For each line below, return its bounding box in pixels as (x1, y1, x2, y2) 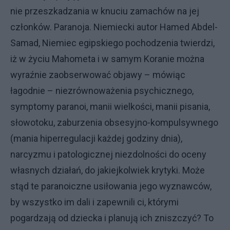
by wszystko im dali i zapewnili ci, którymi (10, 197, 179, 207)
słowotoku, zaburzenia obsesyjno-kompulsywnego (10, 117, 218, 128)
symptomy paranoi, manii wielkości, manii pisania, (10, 101, 210, 112)
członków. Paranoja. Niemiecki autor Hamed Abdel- (10, 22, 218, 32)
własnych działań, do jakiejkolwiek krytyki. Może (10, 165, 205, 176)
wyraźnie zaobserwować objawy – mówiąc (10, 69, 185, 80)
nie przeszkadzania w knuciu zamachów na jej (10, 6, 199, 16)
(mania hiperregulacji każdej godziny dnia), (10, 133, 182, 144)
